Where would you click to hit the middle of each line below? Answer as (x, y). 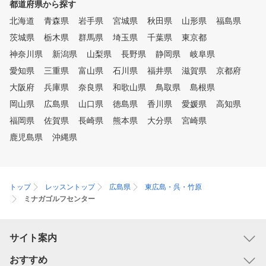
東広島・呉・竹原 (173, 187)
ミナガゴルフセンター (59, 199)
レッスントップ (70, 187)
